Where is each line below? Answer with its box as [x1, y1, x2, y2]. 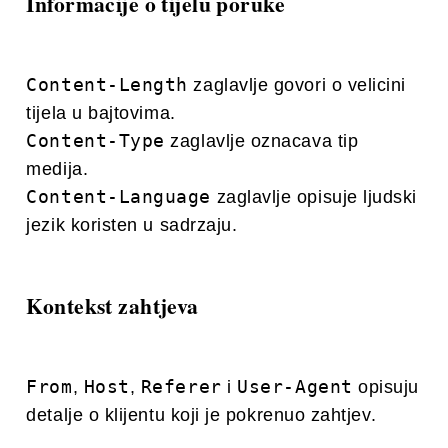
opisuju [352, 377, 420, 398]
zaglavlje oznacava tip [164, 131, 359, 152]
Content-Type [26, 130, 165, 152]
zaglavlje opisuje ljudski [210, 187, 418, 208]
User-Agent [237, 376, 353, 398]
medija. [26, 159, 89, 180]
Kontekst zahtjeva [26, 290, 199, 322]
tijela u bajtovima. [26, 103, 176, 124]
